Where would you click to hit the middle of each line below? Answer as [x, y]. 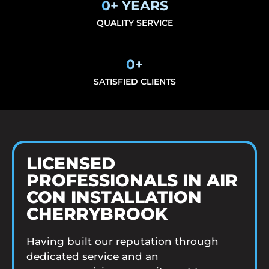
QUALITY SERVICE [134, 23]
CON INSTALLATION [114, 197]
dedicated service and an [92, 256]
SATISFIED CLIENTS [134, 81]
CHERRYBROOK [97, 213]
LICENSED [71, 163]
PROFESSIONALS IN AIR [132, 180]
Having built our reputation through [122, 241]
